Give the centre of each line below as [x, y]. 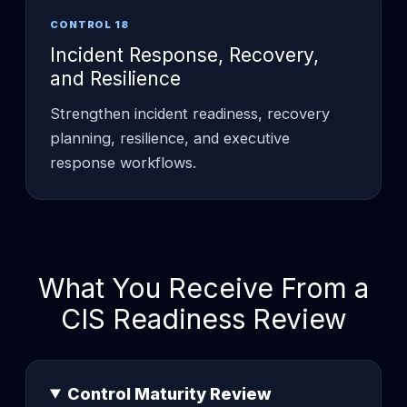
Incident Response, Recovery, [184, 55]
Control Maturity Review [170, 393]
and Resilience [115, 78]
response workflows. [123, 162]
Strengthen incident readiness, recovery [190, 113]
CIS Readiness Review [203, 318]
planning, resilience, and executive [170, 138]
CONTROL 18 [89, 24]
